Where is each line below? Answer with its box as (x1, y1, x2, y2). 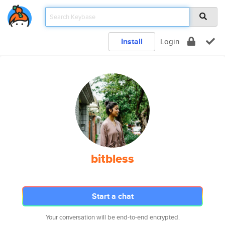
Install (121, 36, 143, 47)
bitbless (91, 150, 134, 168)
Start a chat (91, 190, 134, 202)
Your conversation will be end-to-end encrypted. (45, 212, 180, 222)
